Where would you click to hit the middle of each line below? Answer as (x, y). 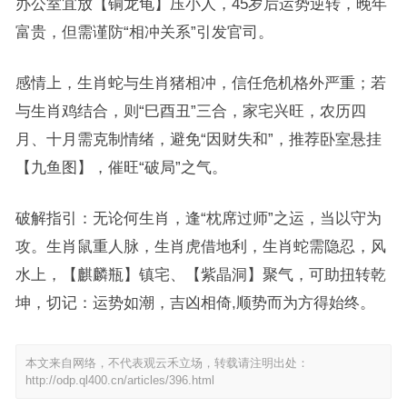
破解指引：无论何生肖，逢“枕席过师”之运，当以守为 (198, 218)
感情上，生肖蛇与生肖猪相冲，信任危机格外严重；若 (200, 83)
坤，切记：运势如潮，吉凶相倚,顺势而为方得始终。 (195, 303)
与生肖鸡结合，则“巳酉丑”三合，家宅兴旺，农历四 (190, 111)
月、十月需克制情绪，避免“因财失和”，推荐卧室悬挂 (198, 139)
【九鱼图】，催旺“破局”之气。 (121, 167)
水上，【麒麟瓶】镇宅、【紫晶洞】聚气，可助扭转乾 (200, 274)
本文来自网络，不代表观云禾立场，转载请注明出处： (167, 363)
